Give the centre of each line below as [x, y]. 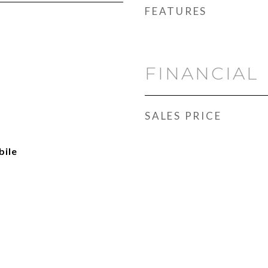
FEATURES [176, 11]
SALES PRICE [183, 116]
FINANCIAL [202, 73]
